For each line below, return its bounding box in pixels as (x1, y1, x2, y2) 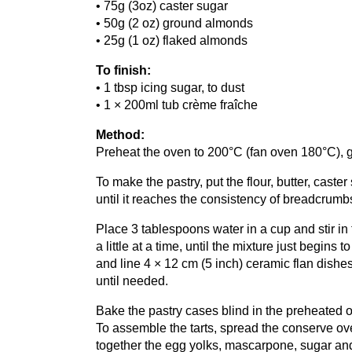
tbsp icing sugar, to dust (111, 81, 244, 95)
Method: (96, 128, 145, 142)
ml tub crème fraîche (145, 98, 258, 112)
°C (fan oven (229, 145, 301, 159)
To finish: (96, 64, 151, 78)
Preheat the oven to (96, 145, 207, 159)
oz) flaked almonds (139, 34, 247, 48)
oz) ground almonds (139, 16, 253, 31)
